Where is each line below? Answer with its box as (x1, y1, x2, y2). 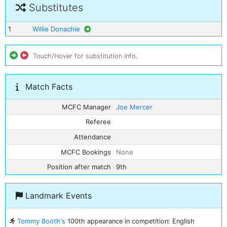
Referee (86, 118, 111, 126)
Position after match (47, 163, 111, 171)
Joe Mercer (116, 102, 153, 111)
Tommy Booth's (17, 217, 65, 225)
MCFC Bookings (61, 147, 111, 156)
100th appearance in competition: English (65, 217, 195, 225)
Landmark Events (23, 191, 92, 201)
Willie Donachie (32, 25, 80, 33)
